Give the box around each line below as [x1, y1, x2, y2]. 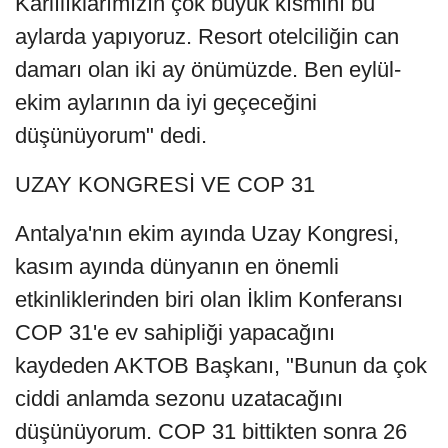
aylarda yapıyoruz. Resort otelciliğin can [15, 24, 399, 50]
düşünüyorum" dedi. [15, 123, 207, 149]
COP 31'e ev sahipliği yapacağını [15, 320, 335, 346]
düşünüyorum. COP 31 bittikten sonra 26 [15, 419, 407, 445]
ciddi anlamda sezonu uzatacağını [15, 386, 343, 412]
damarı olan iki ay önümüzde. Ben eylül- [15, 57, 401, 83]
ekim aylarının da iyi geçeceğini [15, 90, 317, 116]
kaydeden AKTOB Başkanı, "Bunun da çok [15, 353, 427, 379]
